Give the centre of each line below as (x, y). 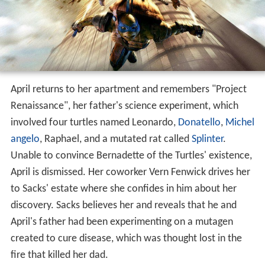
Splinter (207, 139)
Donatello (199, 122)
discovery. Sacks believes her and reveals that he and (123, 205)
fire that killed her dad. (59, 255)
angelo (25, 139)
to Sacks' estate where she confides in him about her (123, 189)
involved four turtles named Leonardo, (94, 122)
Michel (240, 122)
